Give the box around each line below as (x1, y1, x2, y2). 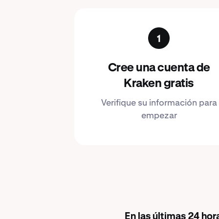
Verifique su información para (101, 97, 217, 108)
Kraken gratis (124, 78, 194, 89)
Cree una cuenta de (108, 62, 210, 74)
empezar (141, 109, 177, 121)
